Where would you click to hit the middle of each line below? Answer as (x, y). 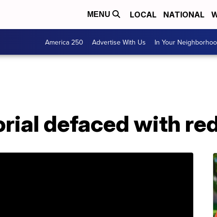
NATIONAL (184, 15)
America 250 (64, 42)
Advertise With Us (119, 42)
